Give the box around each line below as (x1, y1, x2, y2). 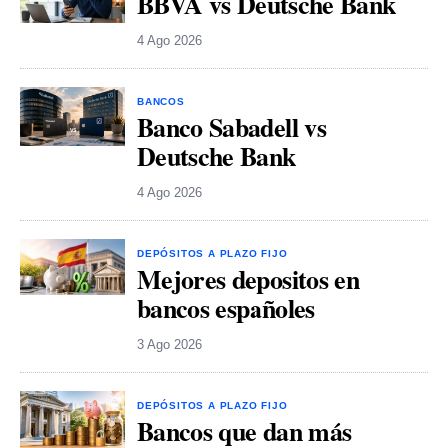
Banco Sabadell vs (137, 108, 326, 147)
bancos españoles (137, 289, 315, 328)
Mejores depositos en (137, 260, 360, 299)
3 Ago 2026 (137, 337, 202, 353)
